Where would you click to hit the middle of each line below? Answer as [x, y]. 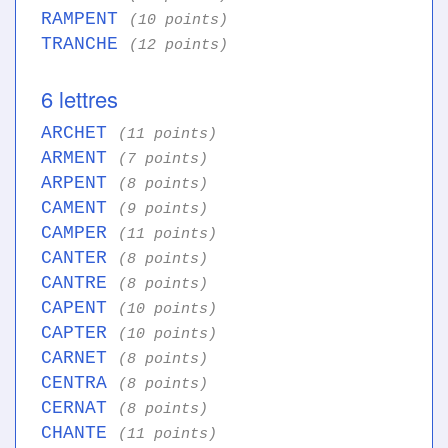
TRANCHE [85, 44]
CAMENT [79, 208]
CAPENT [79, 308]
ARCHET [79, 133]
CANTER [79, 258]
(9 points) [163, 209]
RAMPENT [85, 19]
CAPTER [79, 333]
